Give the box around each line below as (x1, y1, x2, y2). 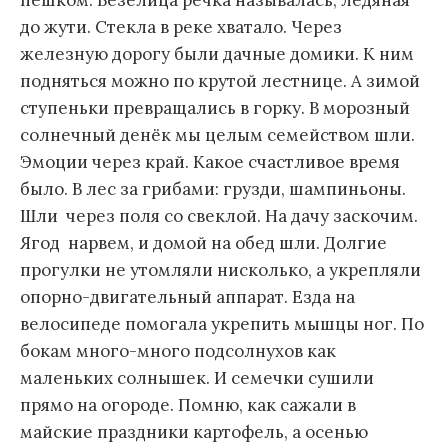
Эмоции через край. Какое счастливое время (20, 151, 400, 174)
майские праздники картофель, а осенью (20, 421, 368, 444)
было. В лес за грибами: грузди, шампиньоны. (20, 178, 406, 201)
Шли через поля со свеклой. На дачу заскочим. (20, 205, 418, 228)
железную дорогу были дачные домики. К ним (20, 43, 414, 66)
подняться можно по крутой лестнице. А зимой (20, 70, 420, 93)
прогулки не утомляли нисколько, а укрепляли (20, 259, 421, 282)
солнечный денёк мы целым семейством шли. (20, 124, 419, 147)
